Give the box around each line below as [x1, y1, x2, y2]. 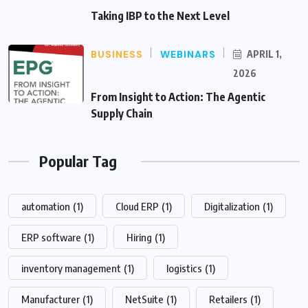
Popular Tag [39, 151, 117, 171]
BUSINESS [91, 48, 143, 61]
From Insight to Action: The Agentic [91, 90, 265, 104]
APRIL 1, [245, 48, 282, 60]
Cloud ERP [115, 200, 159, 213]
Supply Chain [91, 107, 153, 121]
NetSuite [125, 293, 164, 306]
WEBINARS [160, 48, 216, 61]
